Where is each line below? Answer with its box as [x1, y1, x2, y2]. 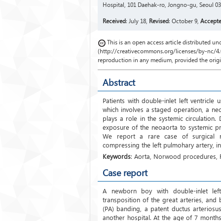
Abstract [103, 76, 135, 89]
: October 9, [169, 17, 200, 25]
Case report [103, 166, 147, 179]
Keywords [103, 152, 131, 161]
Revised [149, 17, 169, 25]
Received [103, 17, 126, 25]
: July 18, [126, 17, 149, 25]
